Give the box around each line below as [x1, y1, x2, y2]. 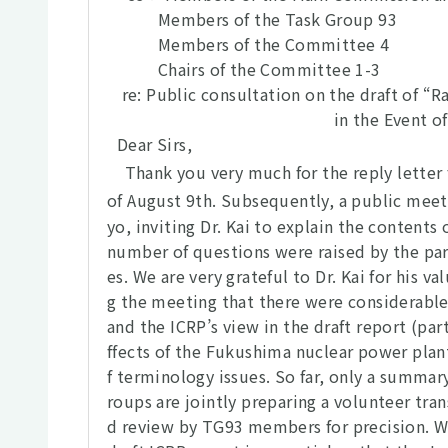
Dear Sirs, [117, 132, 192, 156]
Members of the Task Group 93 [127, 7, 397, 31]
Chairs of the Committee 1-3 [127, 57, 381, 81]
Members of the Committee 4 [127, 32, 390, 56]
